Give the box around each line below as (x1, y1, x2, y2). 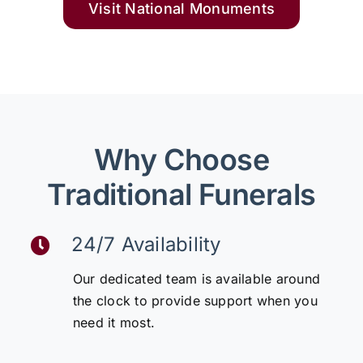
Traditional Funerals (47, 177, 316, 213)
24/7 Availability (70, 233, 221, 257)
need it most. (72, 314, 156, 331)
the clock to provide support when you (72, 292, 318, 309)
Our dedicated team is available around (72, 270, 321, 287)
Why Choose (93, 142, 270, 178)
